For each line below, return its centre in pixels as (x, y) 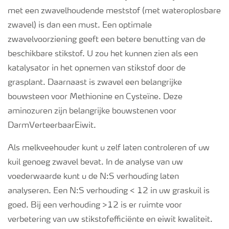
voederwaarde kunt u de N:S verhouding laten (93, 177)
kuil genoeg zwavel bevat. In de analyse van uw (95, 163)
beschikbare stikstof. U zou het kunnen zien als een (103, 54)
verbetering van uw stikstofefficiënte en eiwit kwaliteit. (111, 220)
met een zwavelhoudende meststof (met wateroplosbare (114, 11)
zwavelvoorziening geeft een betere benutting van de (107, 40)
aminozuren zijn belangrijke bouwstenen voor (92, 111)
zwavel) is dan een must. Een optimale (80, 26)
